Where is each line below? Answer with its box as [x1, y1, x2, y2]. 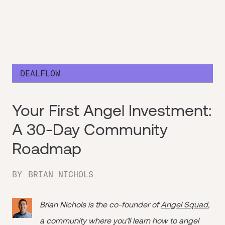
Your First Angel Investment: [12, 101, 212, 120]
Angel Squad [161, 200, 208, 209]
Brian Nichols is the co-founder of [40, 200, 161, 209]
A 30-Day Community [12, 120, 168, 139]
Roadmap [12, 139, 81, 158]
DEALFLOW [20, 68, 60, 78]
